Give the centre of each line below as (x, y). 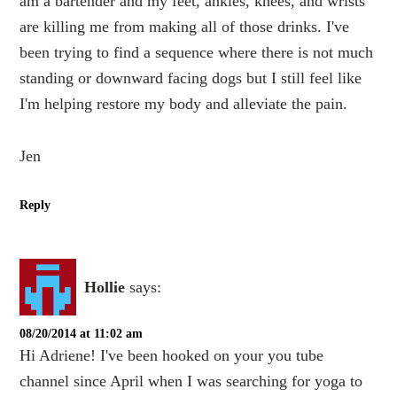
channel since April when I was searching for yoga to (191, 381)
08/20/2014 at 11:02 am (82, 334)
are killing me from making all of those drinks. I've (185, 27)
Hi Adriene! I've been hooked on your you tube (172, 356)
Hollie (105, 287)
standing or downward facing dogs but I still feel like (191, 78)
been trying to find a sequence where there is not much (197, 53)
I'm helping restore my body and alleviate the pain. (184, 104)
